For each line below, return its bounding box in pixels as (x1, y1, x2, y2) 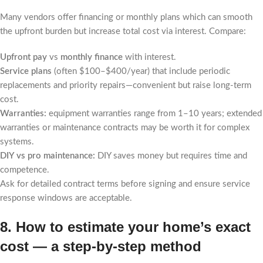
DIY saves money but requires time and (95, 151, 247, 160)
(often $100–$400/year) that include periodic (52, 67, 230, 76)
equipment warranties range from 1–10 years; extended (46, 109, 262, 118)
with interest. (123, 53, 176, 62)
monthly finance (60, 53, 123, 62)
